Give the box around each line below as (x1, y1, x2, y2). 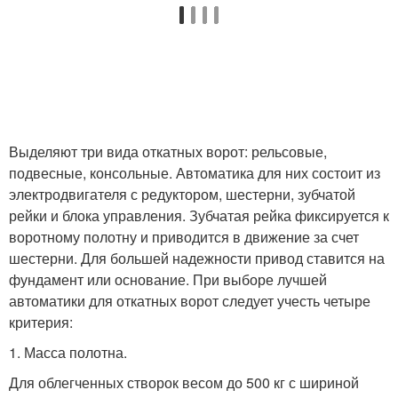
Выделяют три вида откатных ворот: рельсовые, (9, 141, 327, 163)
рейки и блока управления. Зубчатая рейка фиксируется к (9, 205, 389, 227)
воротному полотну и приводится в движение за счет (9, 227, 359, 248)
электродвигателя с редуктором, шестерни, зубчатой (9, 184, 355, 205)
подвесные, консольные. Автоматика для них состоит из (9, 163, 380, 184)
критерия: (9, 312, 73, 333)
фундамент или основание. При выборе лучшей (9, 269, 327, 291)
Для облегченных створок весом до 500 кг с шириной (9, 372, 359, 394)
